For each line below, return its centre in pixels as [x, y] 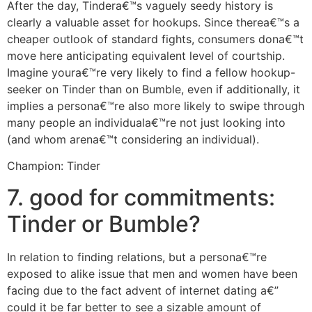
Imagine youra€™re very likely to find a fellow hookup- [151, 72]
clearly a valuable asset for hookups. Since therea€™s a [153, 22]
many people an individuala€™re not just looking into [146, 122]
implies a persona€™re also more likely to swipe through [156, 106]
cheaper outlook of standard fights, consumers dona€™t [155, 39]
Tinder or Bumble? [104, 224]
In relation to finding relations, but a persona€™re [137, 257]
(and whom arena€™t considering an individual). [133, 139]
